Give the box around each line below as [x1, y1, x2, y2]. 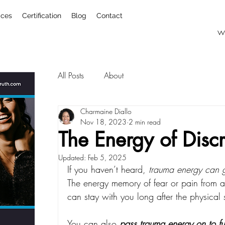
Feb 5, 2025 [88, 152, 127, 162]
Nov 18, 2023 [80, 117, 127, 127]
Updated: [58, 152, 88, 162]
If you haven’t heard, [67, 163, 149, 175]
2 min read [129, 117, 161, 127]
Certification [22, 12, 61, 20]
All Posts [58, 69, 84, 81]
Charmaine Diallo [80, 106, 132, 116]
